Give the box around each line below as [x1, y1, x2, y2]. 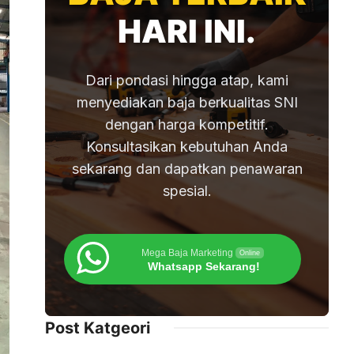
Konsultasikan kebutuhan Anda [86, 138, 288, 155]
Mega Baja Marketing [141, 247, 233, 258]
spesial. [162, 183, 212, 199]
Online [239, 249, 260, 257]
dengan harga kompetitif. [105, 116, 269, 133]
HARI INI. [118, 12, 256, 51]
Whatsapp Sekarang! [147, 260, 260, 273]
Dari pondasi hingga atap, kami [85, 72, 288, 88]
